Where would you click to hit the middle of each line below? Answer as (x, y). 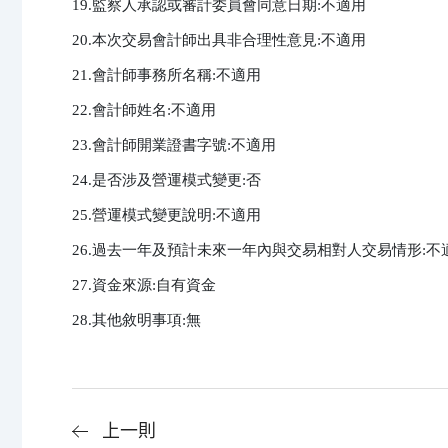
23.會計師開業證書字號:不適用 (174, 145)
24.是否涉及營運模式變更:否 (166, 180)
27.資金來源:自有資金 (144, 285)
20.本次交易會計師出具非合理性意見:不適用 (219, 40)
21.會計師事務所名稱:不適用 (166, 75)
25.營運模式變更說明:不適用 (166, 215)
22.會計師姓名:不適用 (144, 110)
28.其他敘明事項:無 (136, 320)
